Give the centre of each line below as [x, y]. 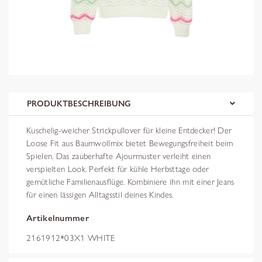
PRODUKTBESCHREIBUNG [79, 104]
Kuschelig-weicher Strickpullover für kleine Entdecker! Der [129, 130]
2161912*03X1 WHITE [71, 238]
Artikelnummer [58, 218]
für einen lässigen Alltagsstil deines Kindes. [100, 194]
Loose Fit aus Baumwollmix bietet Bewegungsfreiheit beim [130, 143]
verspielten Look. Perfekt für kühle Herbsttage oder [118, 169]
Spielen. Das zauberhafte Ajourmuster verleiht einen [119, 156]
